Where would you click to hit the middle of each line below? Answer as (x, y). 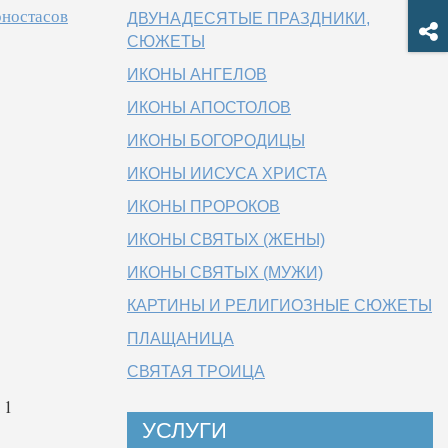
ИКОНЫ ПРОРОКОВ (203, 206)
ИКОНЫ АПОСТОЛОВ (209, 107)
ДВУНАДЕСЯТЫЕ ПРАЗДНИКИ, (248, 18)
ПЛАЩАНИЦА (180, 338)
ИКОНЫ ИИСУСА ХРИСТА (227, 173)
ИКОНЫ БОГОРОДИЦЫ (216, 140)
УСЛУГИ (184, 430)
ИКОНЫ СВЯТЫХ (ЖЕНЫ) (226, 239)
